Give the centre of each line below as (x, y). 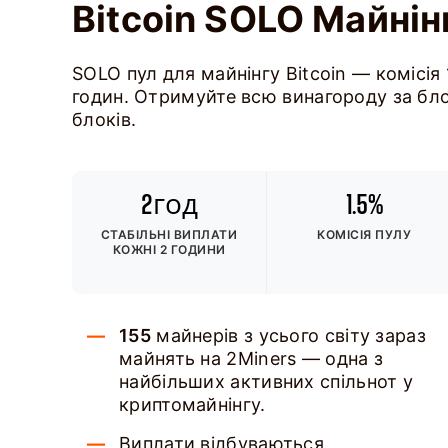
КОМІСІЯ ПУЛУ (364, 234)
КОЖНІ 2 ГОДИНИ (169, 249)
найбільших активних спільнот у (266, 381)
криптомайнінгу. (192, 404)
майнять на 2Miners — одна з (251, 358)
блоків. (104, 119)
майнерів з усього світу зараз (288, 335)
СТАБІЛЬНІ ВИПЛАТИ (169, 234)
